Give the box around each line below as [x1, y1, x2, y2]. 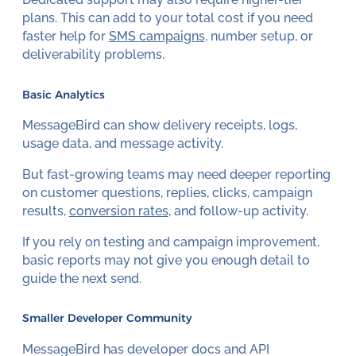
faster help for [21, 29, 109, 44]
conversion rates [68, 203, 168, 219]
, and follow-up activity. [168, 203, 308, 219]
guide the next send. [21, 270, 141, 286]
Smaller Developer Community [21, 311, 192, 325]
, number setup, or [204, 29, 313, 44]
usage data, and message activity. [21, 136, 223, 152]
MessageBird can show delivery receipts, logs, [21, 118, 297, 133]
